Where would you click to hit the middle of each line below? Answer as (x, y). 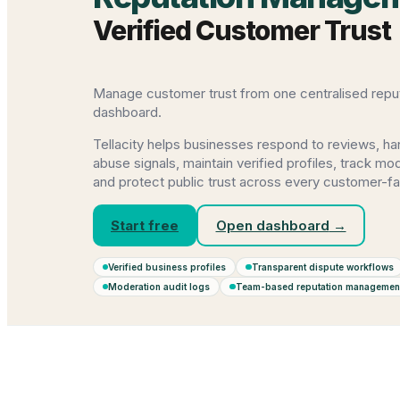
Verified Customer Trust (242, 30)
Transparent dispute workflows (322, 267)
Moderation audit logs (159, 286)
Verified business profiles (167, 267)
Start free (145, 225)
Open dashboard (272, 225)
